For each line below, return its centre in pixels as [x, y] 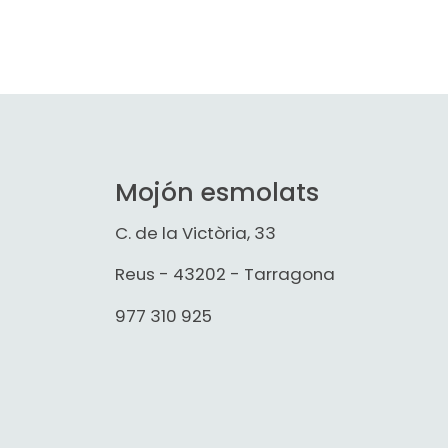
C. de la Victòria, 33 [195, 232]
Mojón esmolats [216, 193]
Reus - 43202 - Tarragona [224, 274]
